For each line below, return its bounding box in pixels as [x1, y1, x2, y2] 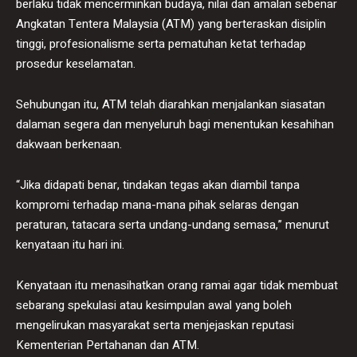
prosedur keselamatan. [16, 54, 135, 73]
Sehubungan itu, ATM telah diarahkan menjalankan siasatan [16, 95, 325, 113]
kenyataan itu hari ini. [16, 235, 124, 253]
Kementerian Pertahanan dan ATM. [16, 335, 199, 354]
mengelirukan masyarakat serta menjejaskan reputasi [16, 316, 294, 334]
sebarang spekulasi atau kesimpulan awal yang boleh [16, 296, 292, 314]
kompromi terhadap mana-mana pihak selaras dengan [16, 195, 299, 214]
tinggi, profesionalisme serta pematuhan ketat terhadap [16, 34, 306, 53]
